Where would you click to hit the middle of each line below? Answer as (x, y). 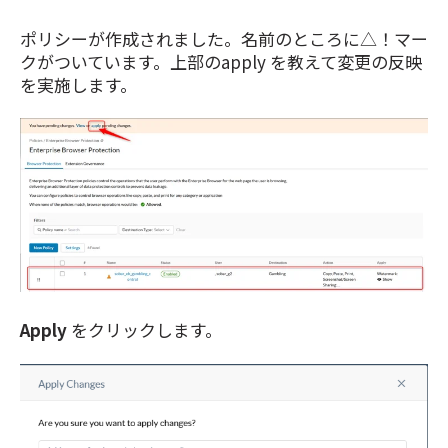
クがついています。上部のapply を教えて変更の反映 (221, 61)
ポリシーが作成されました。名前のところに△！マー (224, 38)
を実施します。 (78, 84)
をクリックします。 (144, 330)
